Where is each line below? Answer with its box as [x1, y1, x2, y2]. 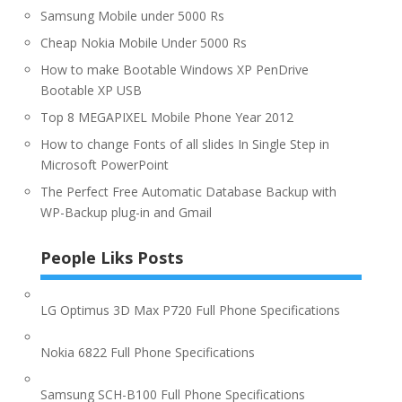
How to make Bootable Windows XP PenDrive [39, 60, 309, 78]
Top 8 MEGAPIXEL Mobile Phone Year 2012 [39, 108, 293, 126]
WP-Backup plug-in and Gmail [39, 203, 212, 221]
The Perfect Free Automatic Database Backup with [39, 182, 336, 200]
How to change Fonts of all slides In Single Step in [39, 135, 329, 153]
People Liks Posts [39, 246, 183, 268]
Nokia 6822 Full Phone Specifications [39, 343, 255, 361]
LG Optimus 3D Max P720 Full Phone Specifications [39, 301, 340, 319]
